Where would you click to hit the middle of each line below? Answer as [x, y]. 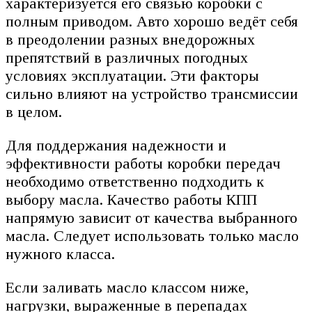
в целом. [34, 112]
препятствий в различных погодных [127, 58]
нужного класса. [60, 254]
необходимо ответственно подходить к [135, 182]
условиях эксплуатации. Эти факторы [132, 76]
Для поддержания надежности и [116, 146]
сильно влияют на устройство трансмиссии [152, 94]
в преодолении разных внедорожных [130, 40]
